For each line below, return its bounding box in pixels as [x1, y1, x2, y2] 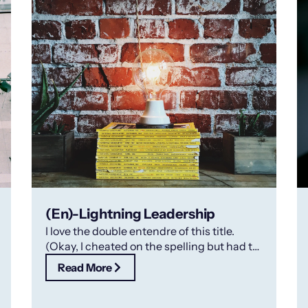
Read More [57, 261, 113, 275]
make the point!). [45, 254, 131, 269]
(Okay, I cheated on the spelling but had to [45, 239, 258, 254]
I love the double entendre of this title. [45, 224, 234, 239]
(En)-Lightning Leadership [45, 206, 216, 223]
